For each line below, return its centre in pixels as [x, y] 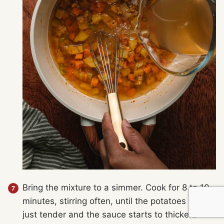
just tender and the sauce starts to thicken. [109, 214]
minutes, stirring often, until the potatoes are [112, 201]
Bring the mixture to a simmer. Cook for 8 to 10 [116, 187]
